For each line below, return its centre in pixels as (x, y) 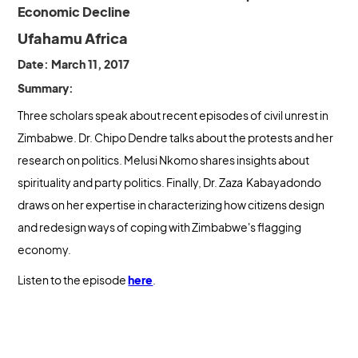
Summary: (46, 88)
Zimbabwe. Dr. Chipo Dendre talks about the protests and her (176, 137)
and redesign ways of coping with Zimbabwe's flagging (160, 227)
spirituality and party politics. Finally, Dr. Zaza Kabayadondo (170, 182)
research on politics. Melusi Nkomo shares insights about (164, 160)
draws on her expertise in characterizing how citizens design (171, 205)
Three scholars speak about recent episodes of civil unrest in (173, 115)
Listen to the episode (73, 280)
